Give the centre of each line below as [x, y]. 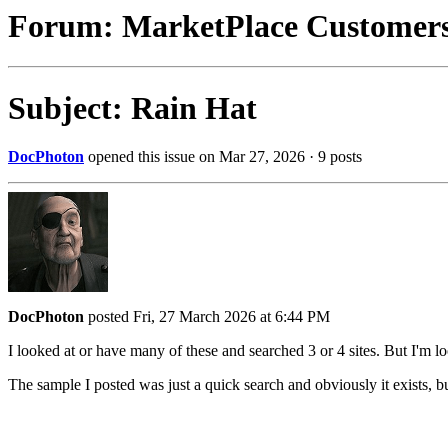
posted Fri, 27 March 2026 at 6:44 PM [207, 317]
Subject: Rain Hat [132, 107]
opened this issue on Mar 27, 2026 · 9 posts [223, 157]
